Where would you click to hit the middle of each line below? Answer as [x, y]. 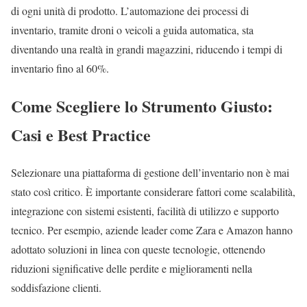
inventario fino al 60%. [60, 68]
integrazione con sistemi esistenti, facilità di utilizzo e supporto [145, 210]
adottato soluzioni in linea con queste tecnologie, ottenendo [138, 249]
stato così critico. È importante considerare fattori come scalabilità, [153, 191]
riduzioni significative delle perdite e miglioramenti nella [132, 268]
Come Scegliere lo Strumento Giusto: [142, 106]
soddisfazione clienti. [56, 287]
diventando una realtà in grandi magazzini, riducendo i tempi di [147, 49]
